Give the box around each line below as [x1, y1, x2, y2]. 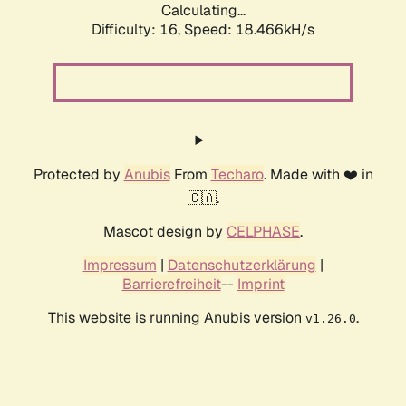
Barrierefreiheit [121, 275, 221, 295]
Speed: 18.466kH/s [184, 20, 314, 40]
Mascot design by [103, 222, 227, 242]
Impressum [82, 256, 157, 275]
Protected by [33, 165, 124, 185]
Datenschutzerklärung [167, 256, 316, 275]
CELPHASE [227, 222, 300, 242]
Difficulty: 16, [92, 20, 184, 40]
